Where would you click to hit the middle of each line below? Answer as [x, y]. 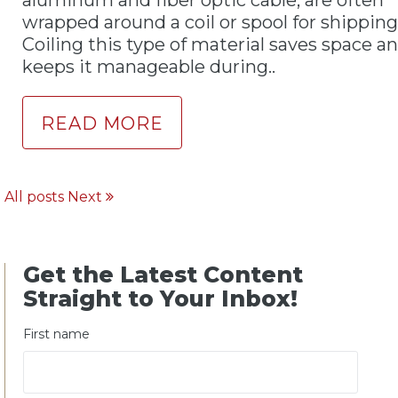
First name [56, 334]
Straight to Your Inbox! [160, 298]
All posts [34, 196]
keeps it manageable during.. [149, 66]
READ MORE [102, 123]
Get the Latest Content [163, 274]
